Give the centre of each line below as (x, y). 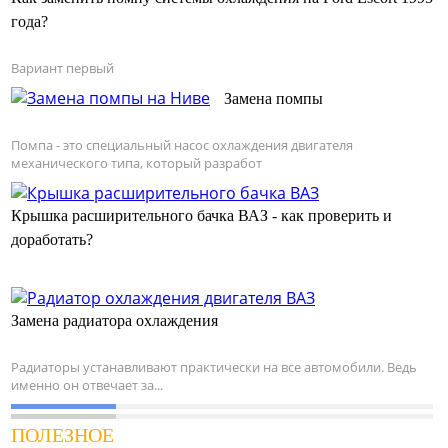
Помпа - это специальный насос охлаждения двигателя (182, 144)
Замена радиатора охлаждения (114, 320)
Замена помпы (273, 98)
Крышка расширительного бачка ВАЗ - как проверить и (201, 215)
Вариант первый (62, 67)
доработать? (52, 239)
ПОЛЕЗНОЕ (62, 434)
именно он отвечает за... (87, 384)
